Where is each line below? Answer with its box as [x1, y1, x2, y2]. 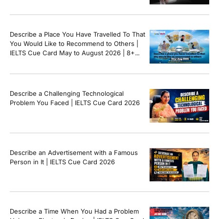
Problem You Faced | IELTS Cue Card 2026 [10, 98, 140, 107]
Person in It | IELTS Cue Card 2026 [10, 157, 115, 166]
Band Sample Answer [10, 58, 75, 66]
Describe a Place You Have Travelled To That [10, 30, 145, 38]
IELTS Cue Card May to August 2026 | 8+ [10, 48, 135, 57]
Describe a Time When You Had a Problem [10, 207, 139, 216]
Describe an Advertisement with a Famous [10, 148, 138, 156]
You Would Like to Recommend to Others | [10, 39, 138, 47]
